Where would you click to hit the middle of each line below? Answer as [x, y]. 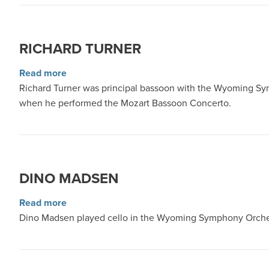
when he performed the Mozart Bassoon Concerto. [125, 103]
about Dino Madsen [108, 202]
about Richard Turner [111, 73]
